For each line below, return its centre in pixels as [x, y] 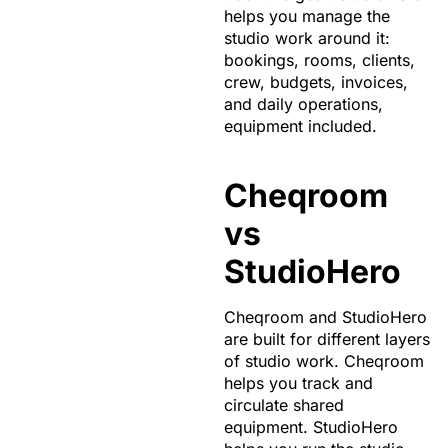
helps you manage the [307, 15]
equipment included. [300, 125]
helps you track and [298, 382]
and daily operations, [303, 103]
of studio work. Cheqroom [324, 360]
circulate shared [284, 404]
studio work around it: [307, 37]
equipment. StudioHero [311, 426]
